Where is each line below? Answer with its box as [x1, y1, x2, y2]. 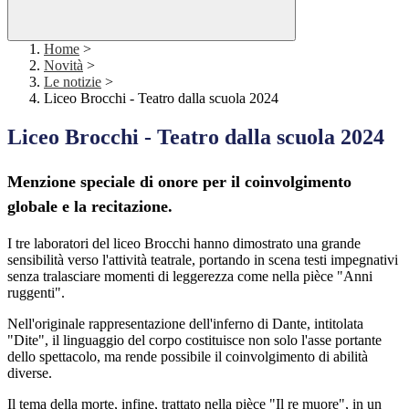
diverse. [7, 365, 52, 382]
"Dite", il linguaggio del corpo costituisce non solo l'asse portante [7, 332, 382, 349]
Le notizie [44, 74, 101, 90]
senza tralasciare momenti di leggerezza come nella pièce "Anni [7, 268, 372, 285]
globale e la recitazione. [7, 197, 173, 216]
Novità [44, 58, 83, 74]
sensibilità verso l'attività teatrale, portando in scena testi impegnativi [7, 252, 398, 268]
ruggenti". [7, 285, 65, 301]
